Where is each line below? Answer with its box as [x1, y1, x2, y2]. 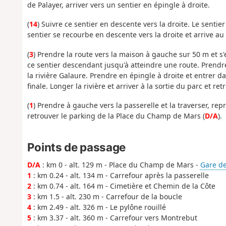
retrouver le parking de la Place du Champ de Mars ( [27, 111, 205, 121]
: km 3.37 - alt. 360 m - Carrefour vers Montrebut [31, 213, 197, 223]
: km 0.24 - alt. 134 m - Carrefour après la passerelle [31, 171, 209, 181]
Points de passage [27, 140, 126, 154]
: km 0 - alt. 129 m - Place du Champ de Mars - [40, 160, 200, 170]
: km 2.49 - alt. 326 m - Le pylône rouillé [31, 202, 166, 212]
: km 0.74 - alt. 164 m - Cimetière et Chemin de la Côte [31, 181, 215, 191]
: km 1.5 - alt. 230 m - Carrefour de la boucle [31, 192, 182, 202]
